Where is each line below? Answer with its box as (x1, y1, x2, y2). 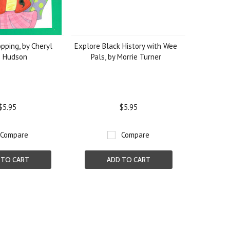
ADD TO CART (106, 156, 150, 164)
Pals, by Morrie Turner (90, 52, 161, 62)
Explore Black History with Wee (74, 41, 178, 51)
